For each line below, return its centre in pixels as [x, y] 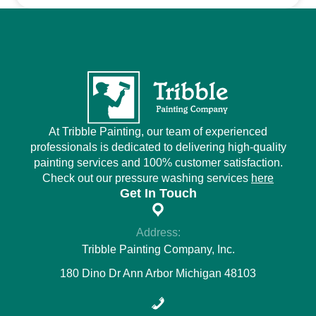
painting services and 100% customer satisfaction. [158, 162]
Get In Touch [158, 193]
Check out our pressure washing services [147, 178]
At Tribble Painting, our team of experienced [158, 131]
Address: [158, 232]
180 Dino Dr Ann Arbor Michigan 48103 [158, 273]
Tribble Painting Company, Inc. [158, 249]
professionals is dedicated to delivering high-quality [158, 147]
